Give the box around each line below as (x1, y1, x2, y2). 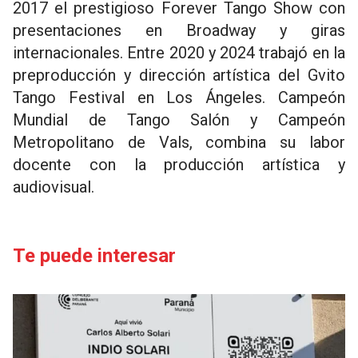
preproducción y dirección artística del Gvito (13, 66, 345, 85)
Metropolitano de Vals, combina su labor (13, 133, 345, 152)
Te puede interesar (13, 245, 176, 267)
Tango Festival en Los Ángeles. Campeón (13, 88, 345, 107)
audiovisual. (13, 177, 94, 197)
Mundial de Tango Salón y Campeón (13, 110, 345, 129)
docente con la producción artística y (13, 155, 345, 174)
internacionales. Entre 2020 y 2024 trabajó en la (13, 43, 345, 62)
